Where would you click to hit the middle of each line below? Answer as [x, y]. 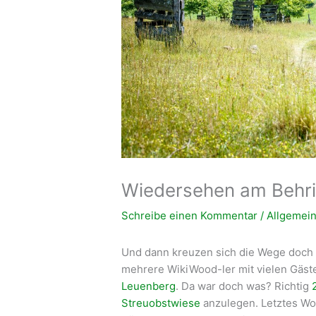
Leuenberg [149, 286]
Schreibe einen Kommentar [190, 215]
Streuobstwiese [161, 303]
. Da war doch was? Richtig [244, 286]
